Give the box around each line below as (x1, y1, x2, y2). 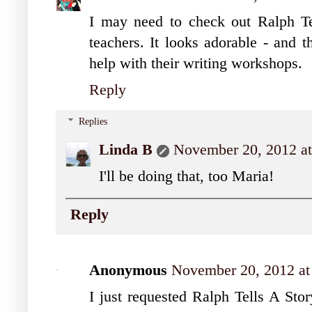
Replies (79, 116, 108, 127)
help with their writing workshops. (89, 54, 302, 72)
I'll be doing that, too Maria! (99, 168, 274, 185)
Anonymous (89, 261, 167, 279)
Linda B (99, 141, 153, 159)
